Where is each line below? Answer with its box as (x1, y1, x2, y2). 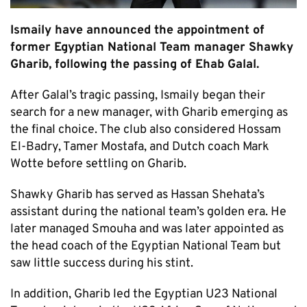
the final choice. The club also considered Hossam (10, 121, 281, 138)
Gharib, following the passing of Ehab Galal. (10, 56, 259, 73)
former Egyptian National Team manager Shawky (10, 39, 293, 56)
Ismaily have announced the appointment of (10, 22, 265, 38)
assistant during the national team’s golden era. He (10, 204, 286, 220)
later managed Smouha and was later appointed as (10, 221, 284, 237)
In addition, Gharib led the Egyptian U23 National (10, 286, 278, 302)
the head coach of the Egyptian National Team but (10, 238, 281, 254)
